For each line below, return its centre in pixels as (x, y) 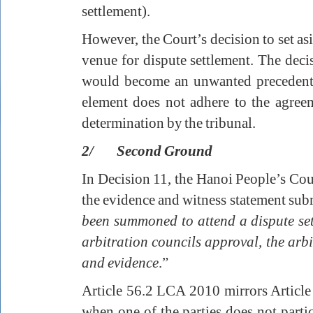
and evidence (120, 262)
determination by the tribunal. (169, 123)
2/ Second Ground (147, 151)
